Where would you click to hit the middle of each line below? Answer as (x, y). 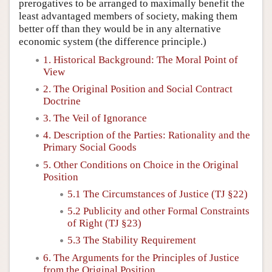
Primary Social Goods (90, 148)
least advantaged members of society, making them (128, 16)
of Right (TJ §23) (104, 223)
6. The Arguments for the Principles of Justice (141, 257)
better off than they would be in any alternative (120, 29)
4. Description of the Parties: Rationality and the (147, 135)
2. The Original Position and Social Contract (138, 89)
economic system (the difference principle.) (113, 41)
